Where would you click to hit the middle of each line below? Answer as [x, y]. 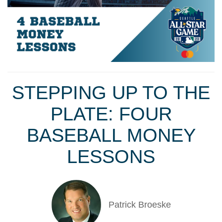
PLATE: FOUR [111, 114]
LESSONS [111, 157]
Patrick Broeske [139, 204]
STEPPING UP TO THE [111, 93]
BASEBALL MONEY [111, 135]
